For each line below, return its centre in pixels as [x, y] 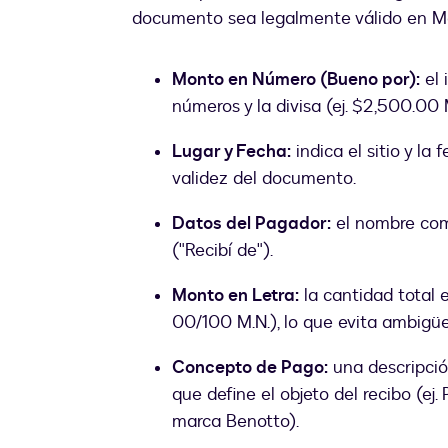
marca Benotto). [235, 422]
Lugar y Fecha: [231, 152]
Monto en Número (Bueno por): [296, 80]
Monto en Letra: [235, 296]
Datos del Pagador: [251, 224]
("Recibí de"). [222, 251]
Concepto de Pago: [250, 368]
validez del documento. [264, 179]
